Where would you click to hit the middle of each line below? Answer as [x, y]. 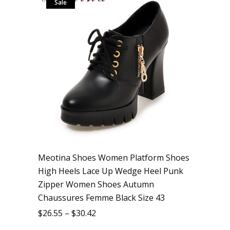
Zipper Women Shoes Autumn [96, 184]
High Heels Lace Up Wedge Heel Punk [111, 171]
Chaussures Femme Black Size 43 [101, 198]
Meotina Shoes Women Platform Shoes [114, 158]
